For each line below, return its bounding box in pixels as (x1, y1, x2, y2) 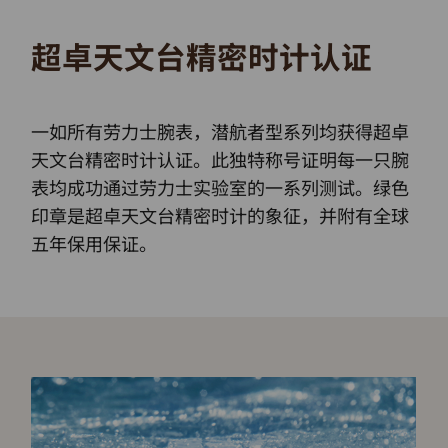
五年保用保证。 (31, 229, 158, 256)
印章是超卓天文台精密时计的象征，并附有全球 (31, 201, 410, 228)
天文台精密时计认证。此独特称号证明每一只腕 (31, 145, 410, 172)
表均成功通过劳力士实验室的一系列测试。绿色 (31, 173, 410, 200)
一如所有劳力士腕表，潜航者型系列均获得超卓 (31, 117, 410, 144)
